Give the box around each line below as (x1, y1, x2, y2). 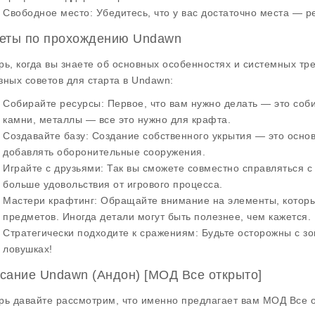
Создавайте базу (3, 130, 86, 141)
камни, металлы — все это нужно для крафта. (3, 114, 231, 125)
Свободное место (3, 7, 90, 18)
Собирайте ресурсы (3, 98, 101, 109)
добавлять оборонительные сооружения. (3, 146, 205, 157)
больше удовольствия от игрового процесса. (3, 179, 223, 190)
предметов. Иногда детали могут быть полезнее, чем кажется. (3, 211, 311, 222)
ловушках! (3, 243, 53, 255)
